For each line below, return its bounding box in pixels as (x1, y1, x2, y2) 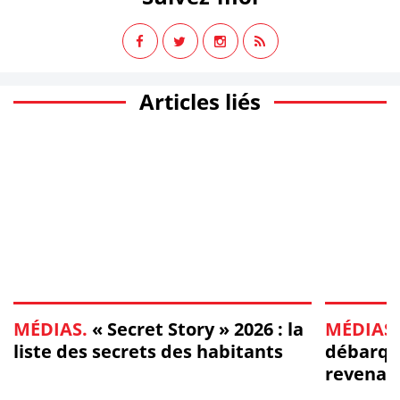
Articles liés (139, 87, 261, 116)
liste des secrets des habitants (13, 338, 283, 363)
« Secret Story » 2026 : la (87, 316, 304, 341)
